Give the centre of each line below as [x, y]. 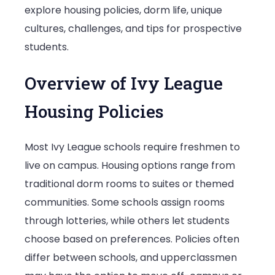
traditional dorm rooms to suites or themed [129, 184]
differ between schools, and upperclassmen [131, 258]
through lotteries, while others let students [127, 221]
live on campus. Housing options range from [130, 166]
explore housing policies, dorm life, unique [123, 10]
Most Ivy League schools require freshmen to [132, 147]
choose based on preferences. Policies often [132, 239]
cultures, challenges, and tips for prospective [133, 28]
